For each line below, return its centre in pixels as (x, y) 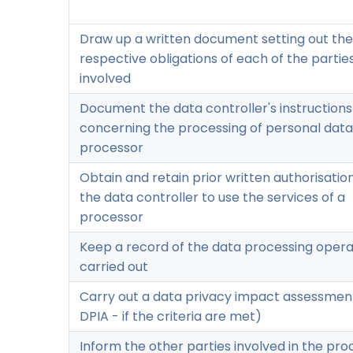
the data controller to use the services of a (212, 197)
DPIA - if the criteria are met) (171, 316)
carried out (114, 266)
